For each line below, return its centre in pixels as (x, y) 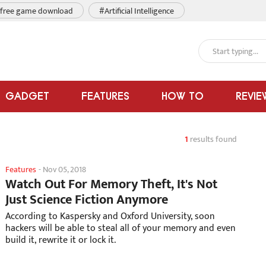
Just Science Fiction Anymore (87, 200)
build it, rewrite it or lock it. (61, 240)
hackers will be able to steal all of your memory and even (121, 228)
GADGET (27, 96)
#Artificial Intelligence (137, 11)
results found (213, 139)
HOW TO (183, 96)
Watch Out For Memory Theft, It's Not (111, 184)
